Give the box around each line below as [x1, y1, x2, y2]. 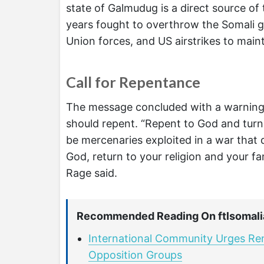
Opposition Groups [88, 249, 182, 262]
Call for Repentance [66, 72, 200, 91]
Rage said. [66, 167, 117, 180]
